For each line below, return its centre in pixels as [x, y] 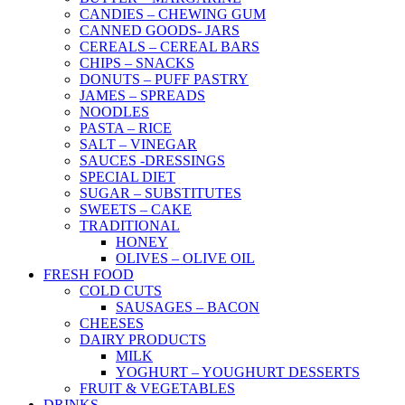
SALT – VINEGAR [138, 144]
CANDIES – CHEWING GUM [173, 14]
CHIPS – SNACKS [137, 63]
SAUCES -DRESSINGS [152, 160]
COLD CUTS [121, 291]
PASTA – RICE [126, 128]
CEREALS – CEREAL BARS [170, 47]
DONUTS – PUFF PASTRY [164, 79]
